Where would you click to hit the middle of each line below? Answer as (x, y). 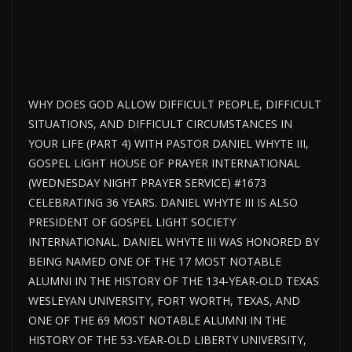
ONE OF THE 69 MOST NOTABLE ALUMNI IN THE (157, 321)
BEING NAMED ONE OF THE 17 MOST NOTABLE (155, 262)
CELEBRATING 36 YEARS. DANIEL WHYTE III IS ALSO (163, 203)
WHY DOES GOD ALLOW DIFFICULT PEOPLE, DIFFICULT (175, 104)
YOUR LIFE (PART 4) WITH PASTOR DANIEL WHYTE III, (169, 144)
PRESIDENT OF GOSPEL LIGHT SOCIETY (132, 222)
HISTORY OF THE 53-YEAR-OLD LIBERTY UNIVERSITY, (167, 340)
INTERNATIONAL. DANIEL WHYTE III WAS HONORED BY (174, 242)
